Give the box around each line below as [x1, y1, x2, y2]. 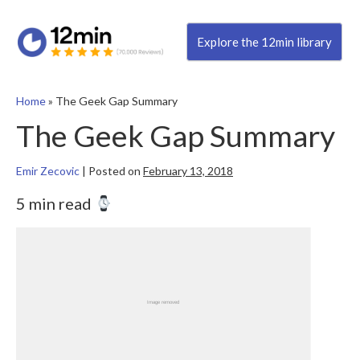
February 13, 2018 [143, 164, 233, 178]
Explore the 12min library [196, 35, 332, 50]
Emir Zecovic [16, 164, 80, 178]
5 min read [16, 194, 95, 214]
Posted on [88, 164, 141, 178]
